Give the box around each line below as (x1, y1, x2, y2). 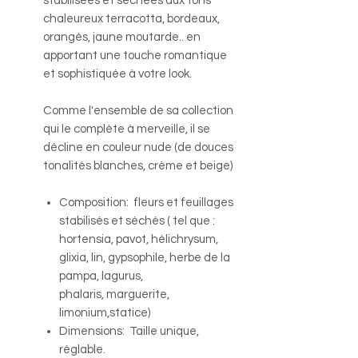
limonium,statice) (59, 306, 150, 319)
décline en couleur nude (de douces (43, 141, 233, 153)
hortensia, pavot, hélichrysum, (59, 233, 218, 245)
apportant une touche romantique (43, 49, 227, 62)
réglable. (59, 343, 105, 356)
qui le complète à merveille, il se (43, 122, 210, 135)
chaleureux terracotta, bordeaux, (43, 12, 220, 25)
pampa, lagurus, (59, 269, 143, 282)
